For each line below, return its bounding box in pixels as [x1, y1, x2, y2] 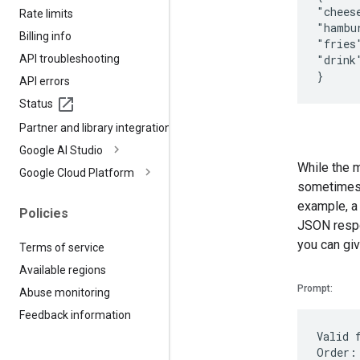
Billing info [19, 29, 72, 43]
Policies [19, 205, 68, 221]
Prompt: [297, 282, 333, 294]
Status [19, 96, 53, 110]
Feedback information [19, 308, 131, 321]
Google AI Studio [19, 143, 103, 157]
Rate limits [19, 6, 73, 20]
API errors [19, 74, 70, 88]
